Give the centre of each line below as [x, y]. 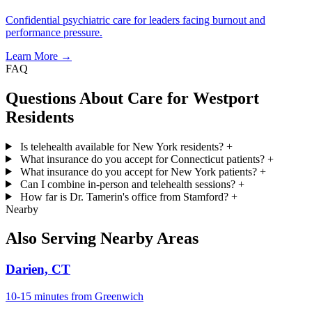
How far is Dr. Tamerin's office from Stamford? [124, 196]
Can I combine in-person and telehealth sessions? [127, 184]
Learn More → [39, 56]
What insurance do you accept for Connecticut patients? [142, 159]
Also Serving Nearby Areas [102, 239]
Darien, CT [38, 270]
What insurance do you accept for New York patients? [138, 171]
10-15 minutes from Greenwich [75, 297]
